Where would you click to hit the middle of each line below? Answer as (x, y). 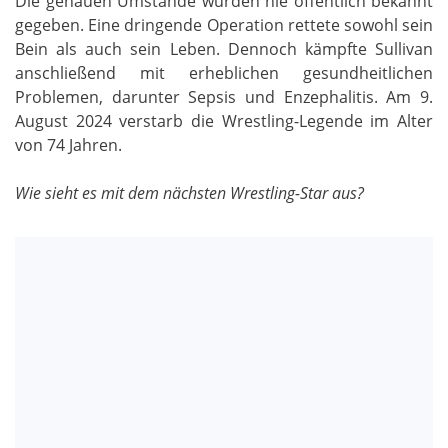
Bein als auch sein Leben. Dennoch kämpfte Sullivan (224, 49)
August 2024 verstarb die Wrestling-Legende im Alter (224, 121)
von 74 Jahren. (68, 145)
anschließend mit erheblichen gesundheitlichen (224, 73)
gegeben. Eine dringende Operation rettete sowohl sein (224, 25)
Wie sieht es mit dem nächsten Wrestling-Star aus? (189, 193)
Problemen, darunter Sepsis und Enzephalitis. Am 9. (224, 97)
